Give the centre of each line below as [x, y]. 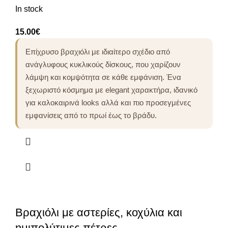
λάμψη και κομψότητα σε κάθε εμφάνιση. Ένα [103, 77]
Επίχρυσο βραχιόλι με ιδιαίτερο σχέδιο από [98, 51]
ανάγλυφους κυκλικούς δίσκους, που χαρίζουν [103, 64]
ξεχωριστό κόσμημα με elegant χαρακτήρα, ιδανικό [111, 90]
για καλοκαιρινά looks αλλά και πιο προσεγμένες [108, 102]
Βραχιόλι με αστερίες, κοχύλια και [99, 212]
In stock [29, 9]
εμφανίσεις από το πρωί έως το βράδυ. [91, 115]
